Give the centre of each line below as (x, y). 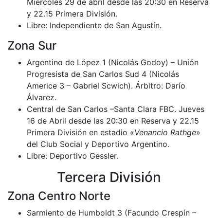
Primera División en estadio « (81, 132)
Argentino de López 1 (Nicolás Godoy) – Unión (113, 62)
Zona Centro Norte (59, 196)
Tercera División (109, 177)
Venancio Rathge (165, 132)
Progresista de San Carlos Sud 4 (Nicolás (103, 74)
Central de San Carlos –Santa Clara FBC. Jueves (116, 109)
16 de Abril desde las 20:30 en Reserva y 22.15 (113, 120)
